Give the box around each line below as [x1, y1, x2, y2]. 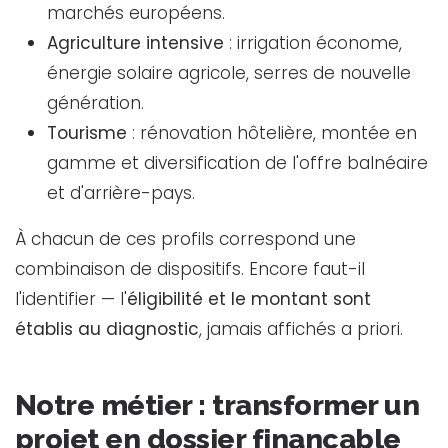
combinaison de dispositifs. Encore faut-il [15, 256, 365, 281]
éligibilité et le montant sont [127, 286, 371, 311]
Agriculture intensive [47, 30, 224, 55]
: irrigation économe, [224, 30, 402, 55]
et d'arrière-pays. [47, 180, 195, 205]
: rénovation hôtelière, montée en [127, 120, 417, 145]
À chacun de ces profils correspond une [15, 226, 356, 251]
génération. [47, 90, 144, 115]
